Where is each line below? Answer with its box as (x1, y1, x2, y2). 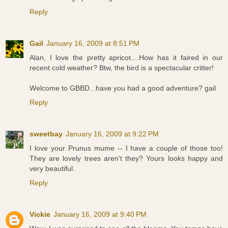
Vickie (30, 210, 50, 219)
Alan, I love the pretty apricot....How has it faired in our (30, 53, 223, 62)
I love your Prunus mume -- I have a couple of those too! (30, 144, 223, 153)
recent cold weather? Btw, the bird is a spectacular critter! (30, 64, 214, 72)
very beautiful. (30, 164, 75, 173)
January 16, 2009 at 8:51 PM (46, 39, 139, 48)
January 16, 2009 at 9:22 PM (66, 130, 159, 138)
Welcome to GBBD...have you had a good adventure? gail (30, 84, 216, 93)
